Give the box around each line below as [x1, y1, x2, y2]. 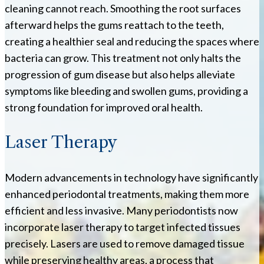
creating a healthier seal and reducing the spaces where [5, 35, 259, 48]
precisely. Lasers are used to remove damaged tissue [5, 237, 245, 250]
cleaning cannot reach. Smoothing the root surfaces [5, 2, 241, 15]
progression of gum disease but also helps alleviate [5, 68, 235, 81]
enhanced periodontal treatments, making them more [5, 187, 249, 201]
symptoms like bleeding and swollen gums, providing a [5, 84, 248, 98]
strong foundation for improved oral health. [5, 101, 203, 114]
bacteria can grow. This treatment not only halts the [5, 51, 241, 65]
